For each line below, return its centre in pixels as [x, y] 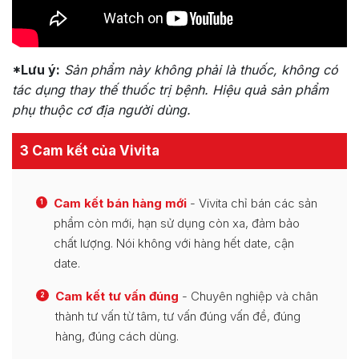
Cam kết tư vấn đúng [117, 296]
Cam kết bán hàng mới [120, 203]
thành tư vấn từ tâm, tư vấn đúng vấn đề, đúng [178, 316]
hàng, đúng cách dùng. [117, 336]
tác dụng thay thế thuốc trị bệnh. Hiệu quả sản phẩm [170, 89]
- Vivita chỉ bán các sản [252, 203]
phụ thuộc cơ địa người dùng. [101, 109]
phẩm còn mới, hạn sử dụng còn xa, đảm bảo [177, 223]
